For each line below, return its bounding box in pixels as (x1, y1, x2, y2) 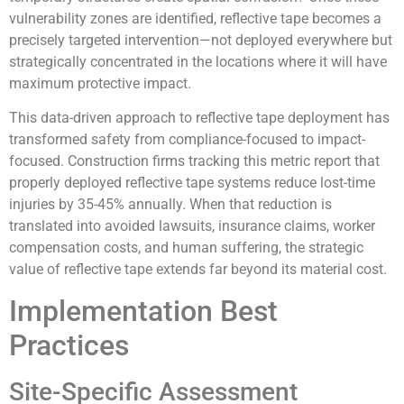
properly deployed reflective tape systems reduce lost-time (9, 174, 375, 192)
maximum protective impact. (9, 74, 191, 92)
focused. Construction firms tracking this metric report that (9, 152, 380, 170)
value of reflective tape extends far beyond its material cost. (9, 261, 387, 279)
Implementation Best (9, 293, 278, 328)
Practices (9, 327, 129, 363)
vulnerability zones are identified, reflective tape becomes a (9, 9, 381, 27)
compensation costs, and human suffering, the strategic (9, 239, 363, 257)
